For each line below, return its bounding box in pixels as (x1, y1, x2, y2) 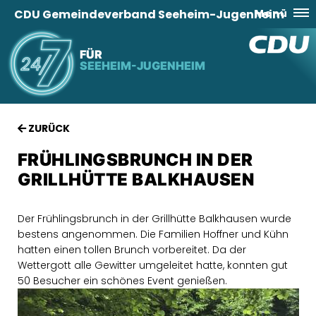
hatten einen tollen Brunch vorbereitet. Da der (18, 243, 246, 257)
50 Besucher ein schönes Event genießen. (18, 274, 227, 288)
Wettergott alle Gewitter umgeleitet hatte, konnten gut (18, 258, 288, 272)
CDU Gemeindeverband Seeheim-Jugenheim (14, 6, 284, 23)
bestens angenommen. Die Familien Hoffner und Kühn (18, 227, 288, 241)
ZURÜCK (26, 121, 70, 135)
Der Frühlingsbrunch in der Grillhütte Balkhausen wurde (18, 212, 291, 226)
